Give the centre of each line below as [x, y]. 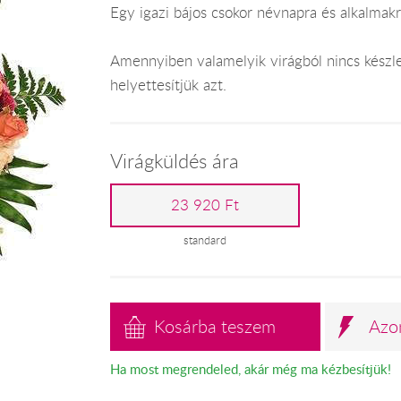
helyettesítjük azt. [168, 85]
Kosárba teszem [215, 327]
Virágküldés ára [174, 161]
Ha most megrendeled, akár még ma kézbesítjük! [250, 368]
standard [205, 240]
